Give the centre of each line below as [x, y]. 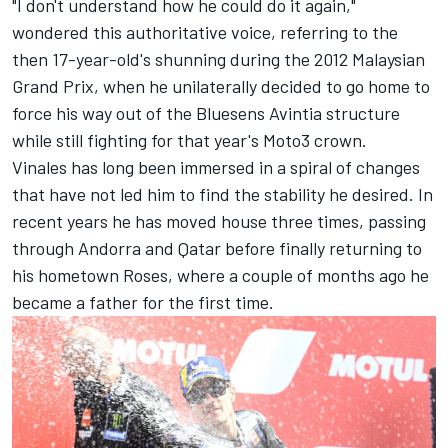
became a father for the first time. [143, 301]
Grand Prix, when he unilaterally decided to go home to [221, 85]
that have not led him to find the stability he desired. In [222, 193]
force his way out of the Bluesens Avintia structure [206, 112]
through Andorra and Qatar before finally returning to [217, 247]
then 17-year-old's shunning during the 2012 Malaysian [218, 58]
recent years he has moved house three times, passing [219, 220]
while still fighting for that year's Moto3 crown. [189, 139]
